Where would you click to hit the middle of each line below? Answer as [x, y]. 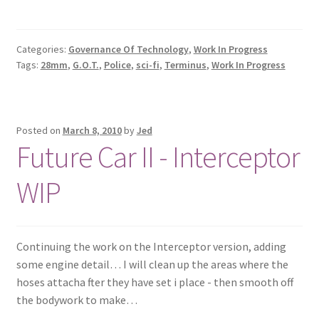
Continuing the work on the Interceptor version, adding [151, 247]
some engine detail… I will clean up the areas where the [152, 265]
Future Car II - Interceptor [158, 156]
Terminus [185, 64]
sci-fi [147, 64]
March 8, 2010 [92, 130]
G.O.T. [85, 64]
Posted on [39, 130]
